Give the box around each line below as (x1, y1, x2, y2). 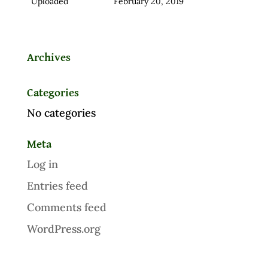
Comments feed (26, 200, 106, 214)
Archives (26, 51, 71, 63)
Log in (26, 157, 58, 171)
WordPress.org (26, 221, 100, 236)
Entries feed (26, 178, 88, 193)
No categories (26, 105, 96, 120)
